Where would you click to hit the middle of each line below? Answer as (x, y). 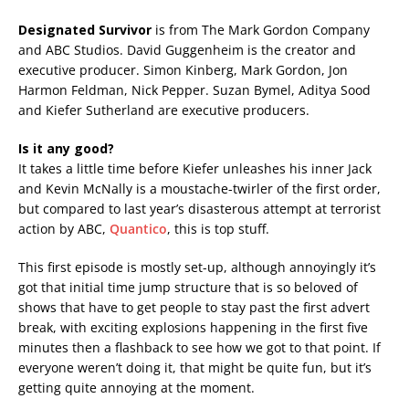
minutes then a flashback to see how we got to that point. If (199, 348)
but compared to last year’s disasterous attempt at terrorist (199, 209)
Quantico (138, 229)
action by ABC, (64, 229)
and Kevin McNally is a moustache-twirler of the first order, (199, 189)
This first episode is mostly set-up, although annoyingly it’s (197, 267)
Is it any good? (66, 149)
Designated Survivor (85, 30)
